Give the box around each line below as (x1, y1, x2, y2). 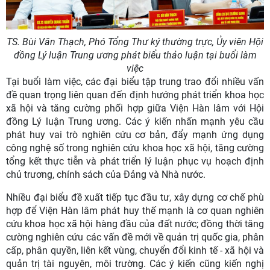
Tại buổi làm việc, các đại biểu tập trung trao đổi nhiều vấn (6, 76, 264, 88)
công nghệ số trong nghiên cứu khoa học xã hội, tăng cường (6, 142, 264, 154)
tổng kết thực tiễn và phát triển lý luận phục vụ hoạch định (6, 155, 264, 168)
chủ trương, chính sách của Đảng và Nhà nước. (6, 169, 206, 181)
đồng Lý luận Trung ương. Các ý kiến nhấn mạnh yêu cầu (6, 116, 264, 128)
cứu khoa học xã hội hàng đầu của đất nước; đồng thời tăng (6, 218, 264, 230)
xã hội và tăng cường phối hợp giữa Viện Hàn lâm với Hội (6, 102, 264, 115)
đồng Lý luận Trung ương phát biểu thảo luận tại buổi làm (13, 49, 257, 61)
